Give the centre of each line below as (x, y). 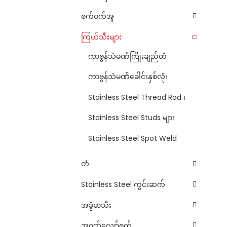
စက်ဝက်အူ (98, 16)
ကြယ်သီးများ (101, 37)
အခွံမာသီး (96, 205)
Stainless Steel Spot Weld (133, 138)
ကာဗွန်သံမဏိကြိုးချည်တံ (127, 56)
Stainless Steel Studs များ (131, 118)
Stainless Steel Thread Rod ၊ (137, 97)
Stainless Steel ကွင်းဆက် (123, 184)
